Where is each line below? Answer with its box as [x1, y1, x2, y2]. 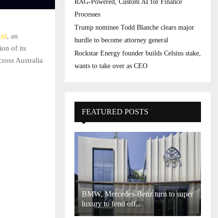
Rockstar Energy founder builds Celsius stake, [74, 50, 201, 57]
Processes [74, 11, 100, 18]
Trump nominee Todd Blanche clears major [74, 24, 194, 31]
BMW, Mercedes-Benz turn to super [82, 190, 193, 199]
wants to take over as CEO [74, 62, 147, 70]
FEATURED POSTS [82, 108, 148, 116]
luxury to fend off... [82, 200, 142, 208]
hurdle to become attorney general [74, 36, 168, 44]
